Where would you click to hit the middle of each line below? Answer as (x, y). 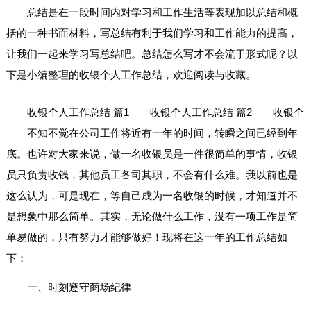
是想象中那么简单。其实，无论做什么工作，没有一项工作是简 (152, 217)
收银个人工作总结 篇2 (190, 112)
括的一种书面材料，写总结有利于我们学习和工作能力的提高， (152, 33)
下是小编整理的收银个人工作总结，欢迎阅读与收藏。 (131, 75)
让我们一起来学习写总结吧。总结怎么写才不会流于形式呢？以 (152, 54)
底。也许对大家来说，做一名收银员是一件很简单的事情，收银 (152, 154)
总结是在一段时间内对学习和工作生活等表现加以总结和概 (162, 12)
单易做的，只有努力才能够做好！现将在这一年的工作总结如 (146, 237)
